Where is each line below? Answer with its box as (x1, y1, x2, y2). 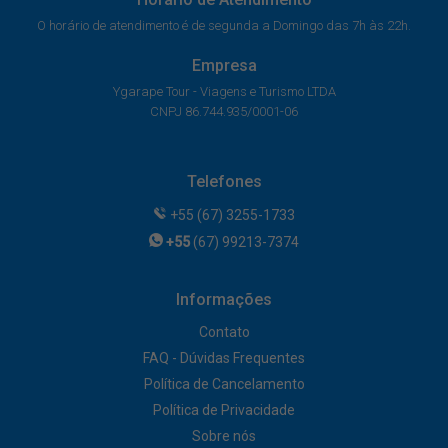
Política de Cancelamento (143, 376, 305, 393)
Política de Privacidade (153, 402, 295, 419)
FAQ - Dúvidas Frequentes (143, 350, 305, 367)
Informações (176, 290, 272, 310)
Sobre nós (192, 428, 256, 445)
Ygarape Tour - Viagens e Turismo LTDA (112, 84, 336, 100)
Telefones (186, 172, 262, 192)
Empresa (191, 56, 257, 76)
